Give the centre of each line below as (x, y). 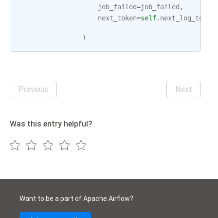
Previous (33, 89)
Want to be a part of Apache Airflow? (76, 199)
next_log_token (187, 18)
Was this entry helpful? (51, 124)
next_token (117, 18)
